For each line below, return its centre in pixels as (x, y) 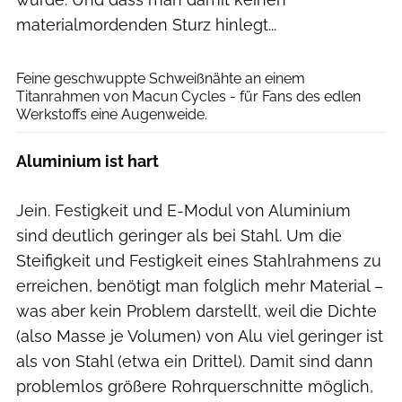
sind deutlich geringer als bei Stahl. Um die (179, 236)
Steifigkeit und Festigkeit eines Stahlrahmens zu (199, 261)
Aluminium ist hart (87, 162)
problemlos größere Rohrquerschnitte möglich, (195, 387)
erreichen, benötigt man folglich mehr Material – (200, 286)
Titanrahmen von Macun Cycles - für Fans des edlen (188, 97)
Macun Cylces (362, 47)
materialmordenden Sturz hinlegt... (146, 25)
